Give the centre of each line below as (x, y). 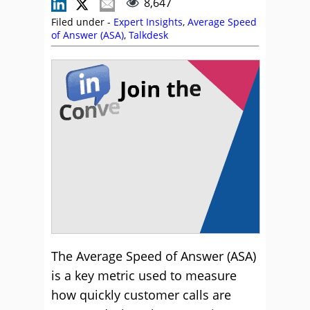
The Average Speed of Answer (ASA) (154, 256)
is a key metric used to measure (144, 275)
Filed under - (82, 22)
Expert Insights (148, 22)
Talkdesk (148, 35)
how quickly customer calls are (141, 295)
